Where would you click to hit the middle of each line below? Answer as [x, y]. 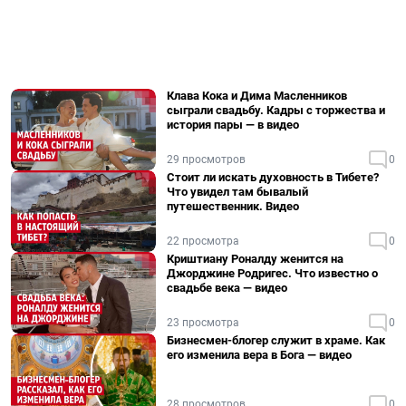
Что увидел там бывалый [237, 192]
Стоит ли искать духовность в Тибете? [273, 177]
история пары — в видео [233, 125]
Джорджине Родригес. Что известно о [272, 273]
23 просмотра [203, 323]
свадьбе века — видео [227, 288]
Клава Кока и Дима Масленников [257, 96]
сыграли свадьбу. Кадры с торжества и [276, 110]
